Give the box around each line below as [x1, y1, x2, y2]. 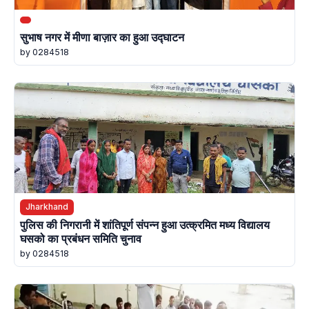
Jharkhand [26, 201, 68, 212]
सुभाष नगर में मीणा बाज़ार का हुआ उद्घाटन [20, 30, 184, 45]
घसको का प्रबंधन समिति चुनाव [20, 231, 141, 246]
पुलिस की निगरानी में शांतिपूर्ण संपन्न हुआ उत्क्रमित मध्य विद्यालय [20, 217, 270, 232]
